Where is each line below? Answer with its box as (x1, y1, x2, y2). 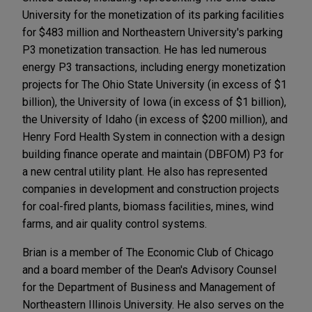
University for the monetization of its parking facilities (22, 8, 284, 22)
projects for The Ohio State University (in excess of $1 (22, 78, 287, 92)
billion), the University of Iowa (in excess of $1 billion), (22, 95, 286, 109)
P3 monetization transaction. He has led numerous (22, 43, 267, 57)
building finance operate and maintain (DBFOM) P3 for (22, 148, 283, 162)
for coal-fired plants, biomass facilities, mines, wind (22, 200, 274, 214)
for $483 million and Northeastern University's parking (22, 26, 283, 40)
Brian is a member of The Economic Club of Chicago (22, 246, 274, 260)
